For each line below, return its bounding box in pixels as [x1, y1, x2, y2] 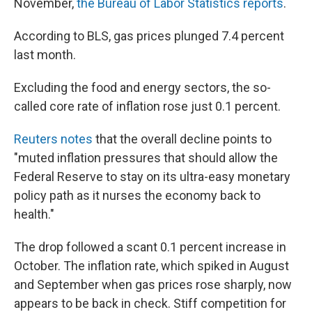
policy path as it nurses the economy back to [14, 188, 260, 203]
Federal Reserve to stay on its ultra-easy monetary [14, 169, 290, 184]
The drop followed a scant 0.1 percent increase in [14, 240, 286, 254]
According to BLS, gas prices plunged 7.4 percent [14, 29, 284, 43]
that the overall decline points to [93, 132, 272, 146]
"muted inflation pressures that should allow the [14, 150, 278, 165]
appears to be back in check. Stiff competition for [14, 296, 286, 311]
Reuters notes [14, 132, 93, 146]
